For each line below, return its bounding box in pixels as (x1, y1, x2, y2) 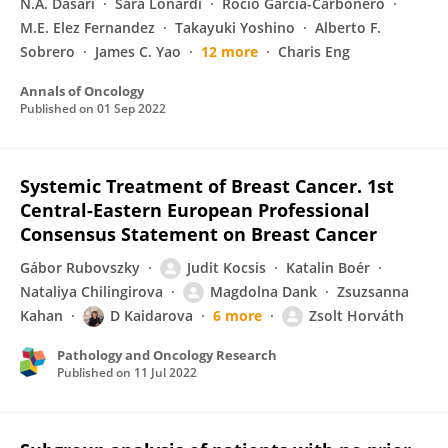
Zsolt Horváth (309, 306, 404, 325)
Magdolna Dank (210, 282, 317, 301)
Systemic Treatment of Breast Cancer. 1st (20, 174, 394, 198)
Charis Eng (278, 42, 350, 61)
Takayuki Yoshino (175, 18, 295, 37)
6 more (213, 306, 262, 325)
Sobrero (20, 42, 75, 61)
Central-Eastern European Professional (20, 198, 370, 222)
